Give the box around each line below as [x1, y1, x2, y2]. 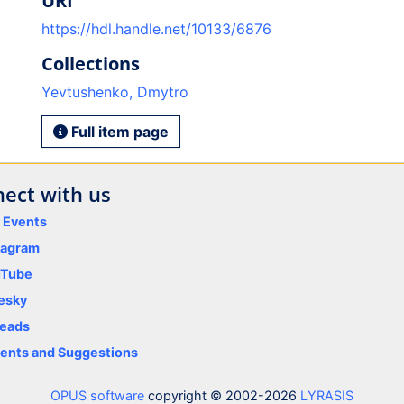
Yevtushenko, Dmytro [41, 83, 188, 101]
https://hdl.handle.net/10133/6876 [41, 20, 271, 38]
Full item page [67, 123, 169, 141]
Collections [41, 51, 140, 76]
